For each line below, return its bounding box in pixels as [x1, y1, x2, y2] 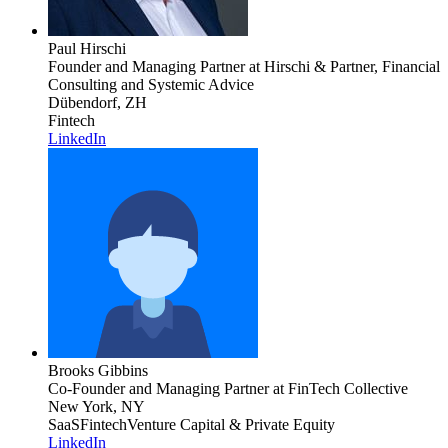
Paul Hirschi [48, 39, 126, 57]
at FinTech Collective [269, 379, 408, 397]
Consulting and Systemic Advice [48, 75, 254, 93]
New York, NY [48, 397, 145, 415]
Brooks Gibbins [48, 361, 148, 379]
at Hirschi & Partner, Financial [245, 57, 440, 75]
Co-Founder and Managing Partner [48, 379, 269, 397]
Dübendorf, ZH [48, 93, 147, 111]
